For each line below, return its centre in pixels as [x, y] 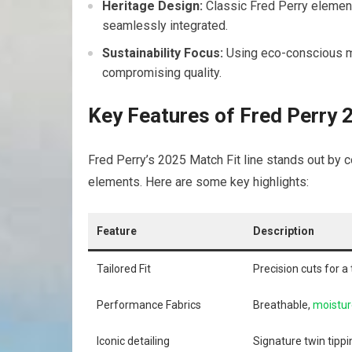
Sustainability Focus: [163, 53]
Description [284, 231]
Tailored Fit [124, 269]
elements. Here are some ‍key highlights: [198, 182]
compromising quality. [162, 73]
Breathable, [283, 305]
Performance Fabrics [149, 305]
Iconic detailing [133, 341]
